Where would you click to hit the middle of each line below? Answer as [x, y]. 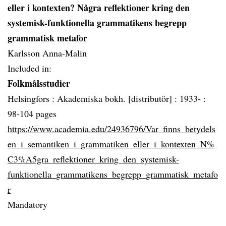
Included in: [30, 68]
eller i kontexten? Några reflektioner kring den [99, 8]
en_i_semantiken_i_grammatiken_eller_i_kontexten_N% [111, 144]
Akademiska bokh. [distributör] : [118, 98]
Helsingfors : [32, 98]
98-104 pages [32, 114]
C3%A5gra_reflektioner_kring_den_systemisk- [93, 159]
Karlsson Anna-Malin [47, 53]
